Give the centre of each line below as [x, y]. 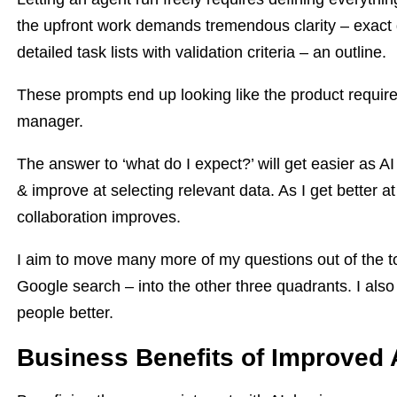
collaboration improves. [99, 217]
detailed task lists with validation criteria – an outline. [202, 52]
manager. [50, 121]
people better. [65, 313]
